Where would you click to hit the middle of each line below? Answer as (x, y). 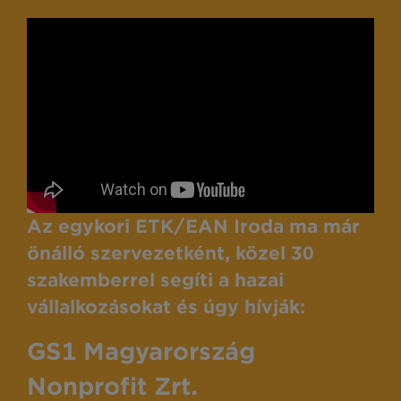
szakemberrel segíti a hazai (155, 281)
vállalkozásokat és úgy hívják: (166, 307)
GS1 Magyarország (141, 352)
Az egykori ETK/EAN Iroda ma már (193, 227)
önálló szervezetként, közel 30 (171, 254)
